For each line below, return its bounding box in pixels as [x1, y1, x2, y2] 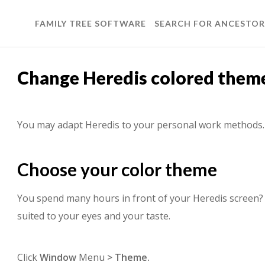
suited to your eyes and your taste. [17, 209, 170, 222]
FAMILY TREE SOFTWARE [35, 18, 146, 28]
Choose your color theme [17, 159, 217, 180]
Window [40, 250, 76, 264]
